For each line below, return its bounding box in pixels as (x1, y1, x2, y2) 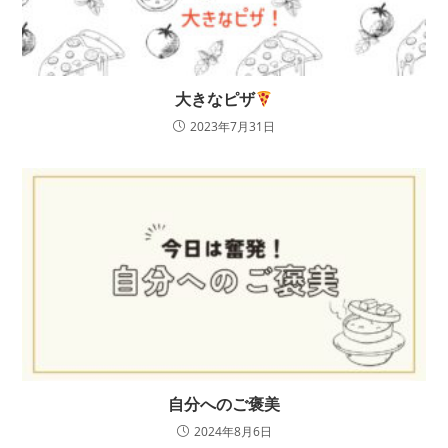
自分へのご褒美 (168, 392, 280, 415)
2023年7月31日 (190, 118, 275, 136)
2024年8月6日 (193, 422, 272, 440)
